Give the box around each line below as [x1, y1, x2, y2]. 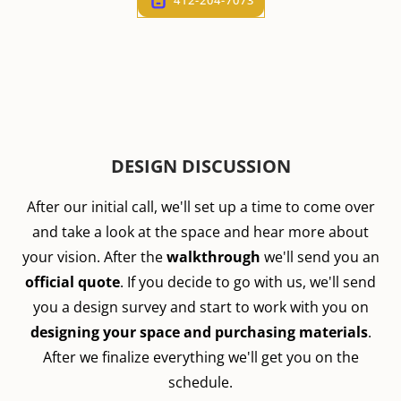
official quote [25, 272, 120, 292]
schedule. [168, 372, 233, 392]
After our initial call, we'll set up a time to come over [26, 197, 375, 217]
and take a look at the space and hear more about [32, 222, 369, 242]
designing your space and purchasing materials [30, 322, 368, 342]
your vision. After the [21, 247, 163, 267]
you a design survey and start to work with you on [32, 297, 369, 317]
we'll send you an [263, 247, 380, 267]
